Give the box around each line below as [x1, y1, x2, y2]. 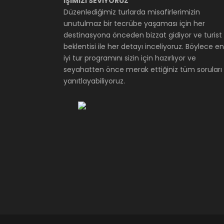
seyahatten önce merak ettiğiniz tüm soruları [63, 64, 222, 74]
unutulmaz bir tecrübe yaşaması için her [63, 18, 205, 28]
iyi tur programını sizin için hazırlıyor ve [63, 53, 196, 63]
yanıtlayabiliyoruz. [63, 76, 125, 86]
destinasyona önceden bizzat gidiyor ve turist [63, 30, 222, 40]
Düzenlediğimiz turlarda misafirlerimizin [63, 7, 200, 17]
